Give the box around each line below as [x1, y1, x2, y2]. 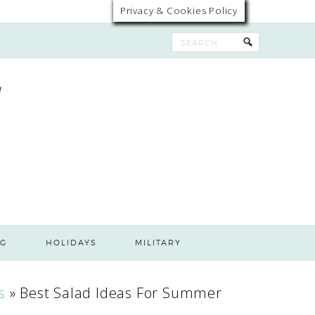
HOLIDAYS [45, 238, 97, 247]
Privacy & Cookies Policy [120, 4, 238, 17]
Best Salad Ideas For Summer [20, 283, 222, 302]
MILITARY [135, 238, 182, 247]
